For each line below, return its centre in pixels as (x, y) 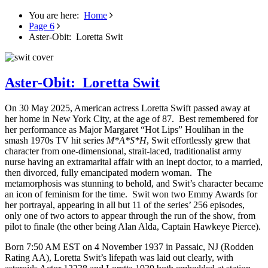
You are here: (56, 15)
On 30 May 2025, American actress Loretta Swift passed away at (127, 108)
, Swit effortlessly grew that (198, 140)
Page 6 (42, 26)
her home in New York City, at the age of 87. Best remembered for (131, 118)
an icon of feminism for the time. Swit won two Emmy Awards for (131, 194)
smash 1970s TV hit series (56, 140)
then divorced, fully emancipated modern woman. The (108, 172)
